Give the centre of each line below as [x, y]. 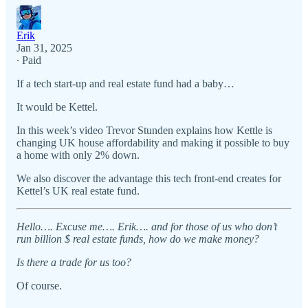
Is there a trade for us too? [74, 263]
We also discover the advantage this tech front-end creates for [149, 179]
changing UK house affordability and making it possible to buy [153, 143]
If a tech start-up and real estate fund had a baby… [125, 84]
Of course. [39, 286]
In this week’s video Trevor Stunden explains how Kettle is [144, 131]
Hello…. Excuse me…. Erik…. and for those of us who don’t [147, 227]
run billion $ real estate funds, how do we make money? [138, 239]
